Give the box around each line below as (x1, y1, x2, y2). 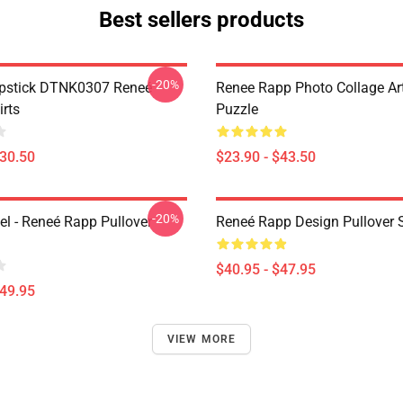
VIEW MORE (166, 333, 237, 345)
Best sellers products (99, 7, 304, 32)
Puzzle (216, 101, 258, 118)
